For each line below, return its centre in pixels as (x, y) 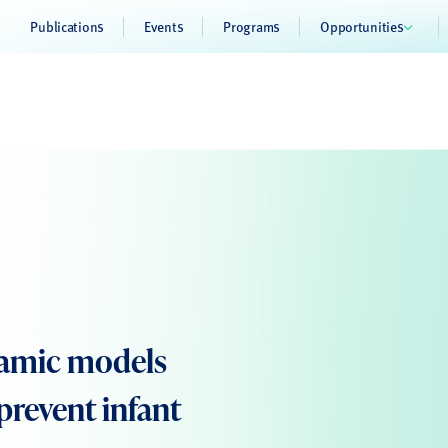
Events (163, 26)
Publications (67, 26)
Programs (252, 26)
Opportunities (362, 26)
